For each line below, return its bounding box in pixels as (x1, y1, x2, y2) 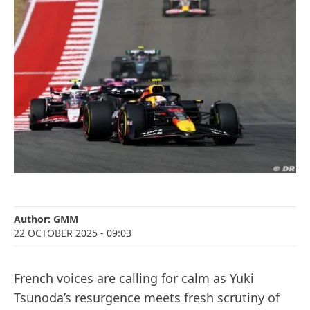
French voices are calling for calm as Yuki (14, 270, 254, 287)
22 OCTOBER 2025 (14, 226, 98, 240)
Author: (14, 212, 53, 226)
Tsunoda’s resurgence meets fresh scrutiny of (14, 289, 280, 307)
